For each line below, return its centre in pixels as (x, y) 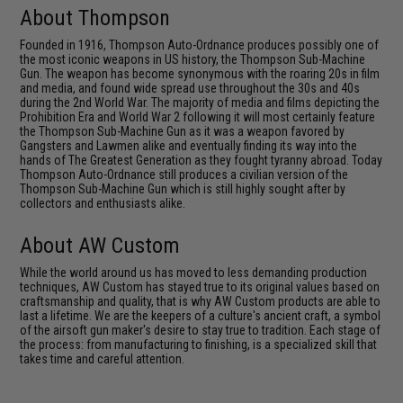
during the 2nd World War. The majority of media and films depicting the (200, 103)
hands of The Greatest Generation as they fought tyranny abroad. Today (201, 160)
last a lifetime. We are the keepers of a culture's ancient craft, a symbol (201, 316)
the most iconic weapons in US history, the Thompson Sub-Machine (193, 59)
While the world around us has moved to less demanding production (194, 273)
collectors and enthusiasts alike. (103, 203)
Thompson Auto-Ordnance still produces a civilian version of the (184, 175)
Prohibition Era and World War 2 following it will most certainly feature (198, 117)
